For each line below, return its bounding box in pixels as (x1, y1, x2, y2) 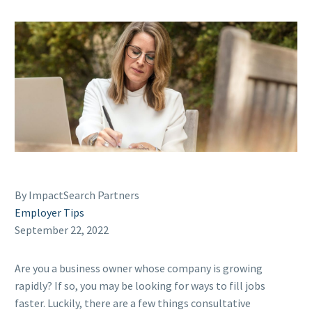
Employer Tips (15, 205, 84, 220)
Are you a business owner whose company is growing (15, 261, 263, 276)
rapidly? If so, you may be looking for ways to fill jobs (15, 279, 265, 293)
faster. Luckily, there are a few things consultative (15, 296, 251, 311)
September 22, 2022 (15, 223, 109, 237)
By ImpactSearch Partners (15, 188, 139, 203)
